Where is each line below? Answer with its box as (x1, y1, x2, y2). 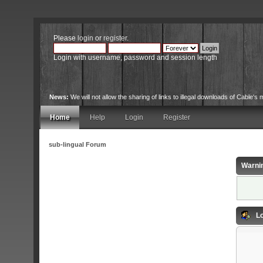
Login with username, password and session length (53, 53, 217, 62)
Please (53, 33, 77, 42)
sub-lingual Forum (49, 140, 107, 148)
